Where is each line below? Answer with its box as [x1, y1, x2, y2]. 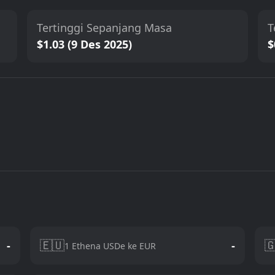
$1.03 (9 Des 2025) [37, 37, 133, 52]
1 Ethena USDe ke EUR [64, 239, 157, 252]
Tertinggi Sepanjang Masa [37, 20, 172, 35]
